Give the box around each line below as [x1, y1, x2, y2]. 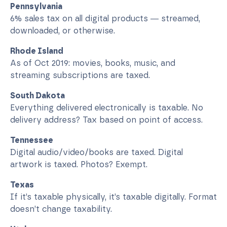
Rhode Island [10, 46, 63, 56]
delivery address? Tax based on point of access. [10, 115, 203, 125]
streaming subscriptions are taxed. [10, 70, 150, 80]
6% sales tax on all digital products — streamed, [10, 13, 200, 23]
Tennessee [10, 135, 53, 145]
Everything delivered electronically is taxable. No [10, 102, 203, 112]
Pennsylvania [10, 1, 62, 11]
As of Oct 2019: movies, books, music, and [10, 58, 175, 68]
